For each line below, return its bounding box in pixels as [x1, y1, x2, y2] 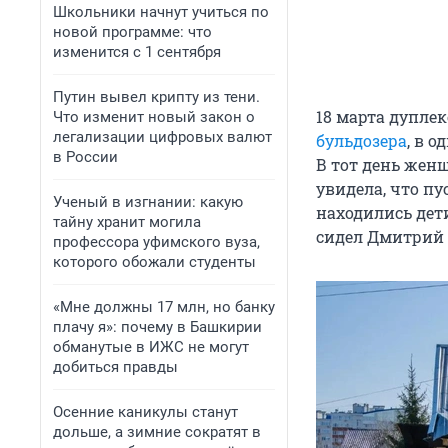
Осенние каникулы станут [53, 403, 238, 421]
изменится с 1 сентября [53, 43, 221, 61]
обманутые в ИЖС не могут [53, 338, 249, 356]
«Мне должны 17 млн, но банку [53, 298, 275, 316]
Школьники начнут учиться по [53, 3, 269, 21]
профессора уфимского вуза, [53, 233, 260, 251]
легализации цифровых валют [53, 128, 272, 146]
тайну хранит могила [53, 213, 201, 231]
